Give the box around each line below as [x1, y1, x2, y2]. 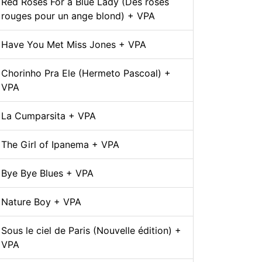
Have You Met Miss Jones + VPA [1, 39, 146, 51]
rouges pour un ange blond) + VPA [1, 10, 155, 22]
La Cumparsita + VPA [1, 110, 96, 122]
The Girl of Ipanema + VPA [1, 139, 119, 151]
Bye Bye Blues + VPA [1, 167, 94, 180]
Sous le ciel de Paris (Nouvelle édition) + [1, 225, 181, 237]
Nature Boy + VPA [1, 196, 81, 208]
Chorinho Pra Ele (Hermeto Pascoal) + [1, 67, 171, 80]
